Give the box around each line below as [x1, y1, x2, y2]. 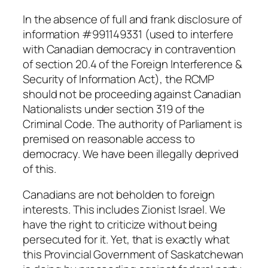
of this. [23, 160, 57, 176]
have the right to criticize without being [23, 217, 217, 233]
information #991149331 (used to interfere [23, 26, 233, 42]
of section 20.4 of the [23, 56, 131, 72]
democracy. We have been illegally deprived [23, 145, 239, 162]
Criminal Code [23, 115, 92, 132]
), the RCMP [155, 71, 215, 87]
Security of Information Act [23, 71, 156, 87]
